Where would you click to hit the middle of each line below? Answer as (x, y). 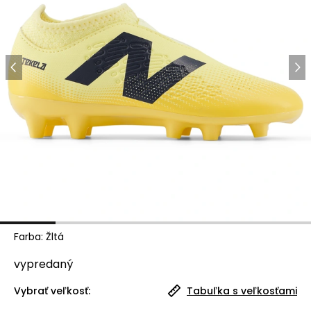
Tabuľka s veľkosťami (242, 291)
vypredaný (43, 264)
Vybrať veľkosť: (52, 291)
